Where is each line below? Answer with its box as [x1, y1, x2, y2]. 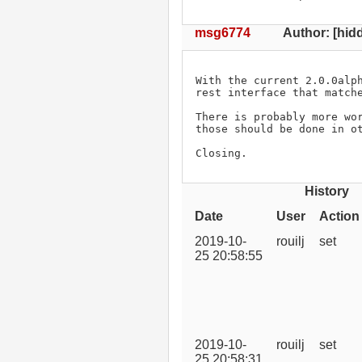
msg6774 [195, 25, 250, 40]
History [304, 183, 349, 198]
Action [319, 208, 360, 223]
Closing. [196, 146, 247, 159]
